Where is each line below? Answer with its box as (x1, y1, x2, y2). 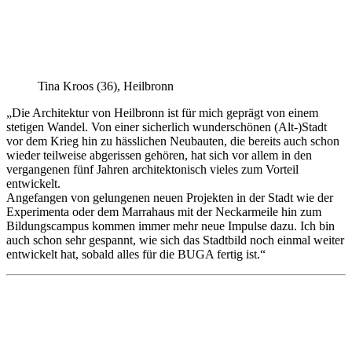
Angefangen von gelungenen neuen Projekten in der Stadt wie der (6, 190, 333, 204)
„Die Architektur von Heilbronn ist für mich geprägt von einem (6, 105, 318, 119)
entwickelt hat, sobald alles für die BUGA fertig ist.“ (6, 247, 266, 261)
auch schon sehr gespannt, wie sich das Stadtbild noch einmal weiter (6, 233, 344, 247)
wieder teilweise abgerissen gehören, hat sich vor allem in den (6, 148, 312, 162)
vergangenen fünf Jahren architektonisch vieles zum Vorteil (6, 162, 299, 176)
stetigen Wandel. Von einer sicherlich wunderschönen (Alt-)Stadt (6, 119, 327, 134)
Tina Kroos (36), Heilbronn (38, 79, 174, 93)
